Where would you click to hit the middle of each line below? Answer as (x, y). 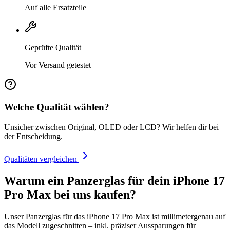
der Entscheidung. (33, 137)
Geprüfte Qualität (53, 47)
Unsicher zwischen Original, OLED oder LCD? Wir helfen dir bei (111, 127)
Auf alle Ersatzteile (55, 7)
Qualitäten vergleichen (42, 159)
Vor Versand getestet (58, 65)
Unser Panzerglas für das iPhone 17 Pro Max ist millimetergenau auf (115, 216)
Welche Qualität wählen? (57, 107)
